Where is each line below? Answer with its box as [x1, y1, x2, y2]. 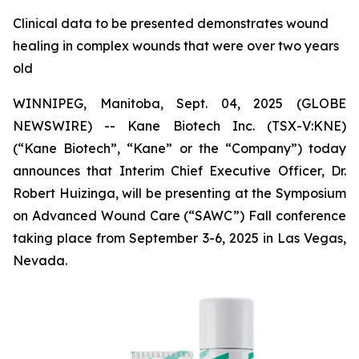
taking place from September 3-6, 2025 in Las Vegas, [13, 230, 346, 246]
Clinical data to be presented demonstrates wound [13, 15, 329, 31]
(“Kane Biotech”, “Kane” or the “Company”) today [13, 140, 346, 156]
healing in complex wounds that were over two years [13, 38, 339, 54]
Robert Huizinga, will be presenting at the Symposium [13, 185, 346, 201]
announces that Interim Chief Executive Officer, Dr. [13, 163, 346, 179]
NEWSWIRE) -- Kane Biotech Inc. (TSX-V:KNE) [13, 118, 346, 134]
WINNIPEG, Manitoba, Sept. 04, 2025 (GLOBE [13, 95, 346, 111]
